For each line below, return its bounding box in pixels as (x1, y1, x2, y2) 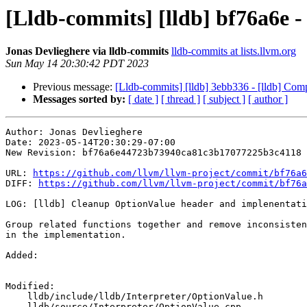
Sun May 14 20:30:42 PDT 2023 (5, 58, 149, 70)
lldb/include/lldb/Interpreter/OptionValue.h (5, 291, 27, 302)
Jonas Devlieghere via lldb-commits (5, 45, 169, 58)
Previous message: (33, 81, 115, 93)
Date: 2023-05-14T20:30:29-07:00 (5, 137, 175, 148)
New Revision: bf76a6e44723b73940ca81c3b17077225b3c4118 (5, 147, 302, 158)
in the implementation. (5, 230, 126, 241)
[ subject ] (203, 93, 245, 106)
